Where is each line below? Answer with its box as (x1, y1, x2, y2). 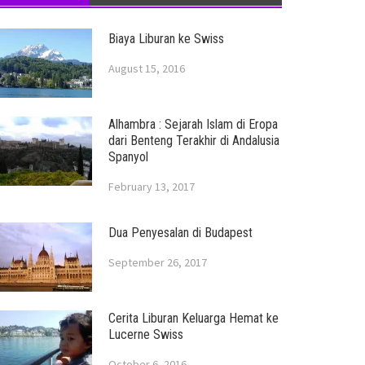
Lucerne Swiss (108, 327, 183, 342)
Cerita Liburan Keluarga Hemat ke (108, 310, 279, 326)
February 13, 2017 (108, 179, 195, 194)
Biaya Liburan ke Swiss (108, 31, 224, 46)
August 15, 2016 (108, 61, 185, 76)
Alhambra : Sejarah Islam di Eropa (108, 117, 278, 132)
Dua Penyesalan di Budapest (108, 225, 253, 240)
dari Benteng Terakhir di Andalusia (108, 133, 279, 148)
